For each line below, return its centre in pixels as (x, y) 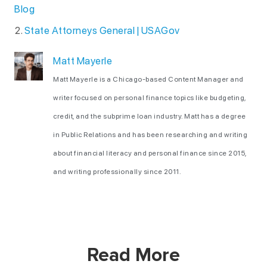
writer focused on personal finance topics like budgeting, (150, 98)
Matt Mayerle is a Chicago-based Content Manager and (148, 79)
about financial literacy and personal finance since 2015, (150, 153)
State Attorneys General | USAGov (102, 30)
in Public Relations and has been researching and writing (150, 135)
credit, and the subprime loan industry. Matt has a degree (150, 116)
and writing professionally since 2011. (117, 172)
